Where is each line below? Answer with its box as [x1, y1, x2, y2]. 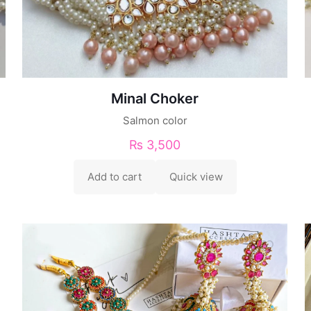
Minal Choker [111, 90, 199, 107]
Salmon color [122, 113, 187, 127]
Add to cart [87, 169, 142, 183]
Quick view [169, 169, 223, 183]
